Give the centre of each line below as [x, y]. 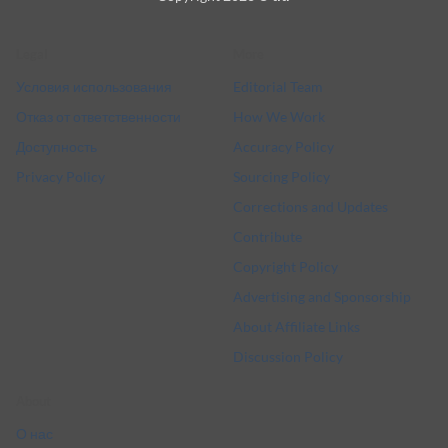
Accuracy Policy [283, 146]
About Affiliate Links [296, 326]
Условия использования [94, 86]
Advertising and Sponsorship [322, 296]
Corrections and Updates [310, 206]
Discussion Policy [288, 356]
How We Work [279, 116]
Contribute [267, 236]
